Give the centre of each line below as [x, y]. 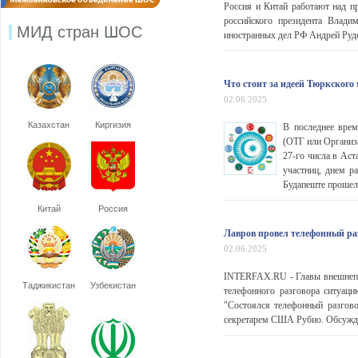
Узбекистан [113, 285]
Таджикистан [49, 285]
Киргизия [113, 125]
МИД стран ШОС [80, 32]
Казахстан [49, 125]
